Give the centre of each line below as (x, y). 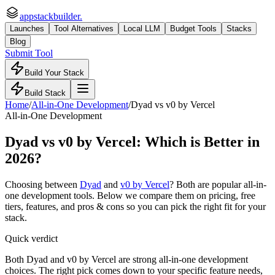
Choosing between (42, 184)
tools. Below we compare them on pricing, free (163, 195)
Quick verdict (31, 238)
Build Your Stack (54, 73)
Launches (27, 29)
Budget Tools (193, 29)
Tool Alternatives (84, 29)
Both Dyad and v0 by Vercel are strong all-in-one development (126, 259)
